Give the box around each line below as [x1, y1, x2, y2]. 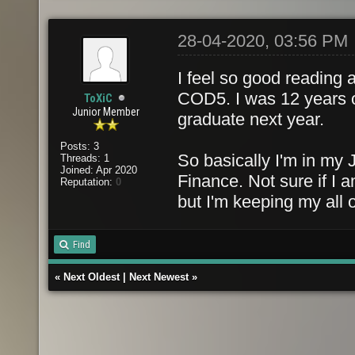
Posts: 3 [59, 140, 99, 152]
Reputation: [59, 176, 116, 188]
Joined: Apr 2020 [59, 164, 137, 176]
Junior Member [72, 105, 140, 118]
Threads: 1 [59, 152, 109, 164]
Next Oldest [63, 271, 120, 283]
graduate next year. [177, 109, 324, 129]
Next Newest [129, 271, 189, 283]
